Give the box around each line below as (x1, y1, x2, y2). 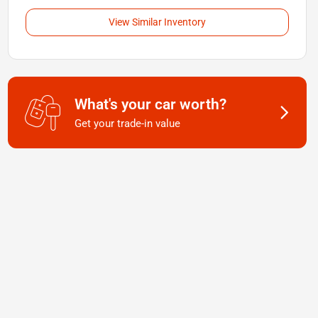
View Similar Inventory (108, 16, 206, 28)
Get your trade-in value (74, 117, 180, 130)
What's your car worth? (74, 96, 226, 113)
